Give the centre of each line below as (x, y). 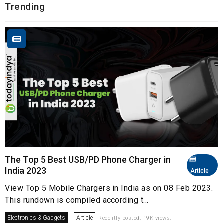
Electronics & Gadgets (36, 217)
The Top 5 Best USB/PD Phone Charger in (88, 159)
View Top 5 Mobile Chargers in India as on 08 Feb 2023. (109, 188)
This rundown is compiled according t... (77, 200)
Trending (25, 7)
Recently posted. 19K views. (135, 218)
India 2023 (26, 170)
